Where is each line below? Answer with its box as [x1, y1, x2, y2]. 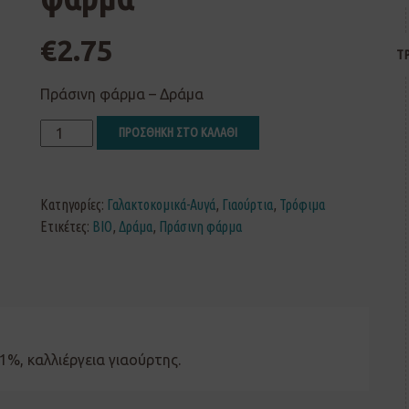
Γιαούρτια [222, 195, 273, 213]
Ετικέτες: [40, 217, 92, 235]
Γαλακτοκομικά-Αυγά [107, 195, 215, 213]
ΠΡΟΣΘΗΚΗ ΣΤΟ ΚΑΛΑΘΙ [119, 124, 238, 140]
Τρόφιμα [279, 195, 325, 213]
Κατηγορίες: [40, 195, 107, 213]
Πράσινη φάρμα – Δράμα [40, 85, 204, 102]
